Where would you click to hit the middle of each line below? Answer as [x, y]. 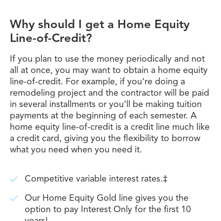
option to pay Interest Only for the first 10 [108, 210]
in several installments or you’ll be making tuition [106, 105]
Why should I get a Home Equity [100, 25]
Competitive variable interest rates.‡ [96, 179]
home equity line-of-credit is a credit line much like [110, 127]
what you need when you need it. [76, 150]
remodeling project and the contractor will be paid [110, 93]
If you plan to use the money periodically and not [107, 59]
